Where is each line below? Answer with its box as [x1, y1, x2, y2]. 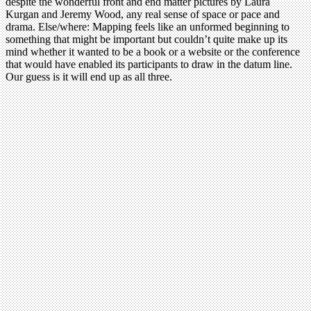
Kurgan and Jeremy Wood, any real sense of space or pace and [6, 8, 280, 21]
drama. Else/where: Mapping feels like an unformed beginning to [6, 21, 289, 33]
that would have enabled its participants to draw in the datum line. [6, 58, 292, 71]
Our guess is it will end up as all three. [6, 71, 172, 83]
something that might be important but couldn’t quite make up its [6, 33, 287, 46]
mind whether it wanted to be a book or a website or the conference [6, 46, 300, 58]
